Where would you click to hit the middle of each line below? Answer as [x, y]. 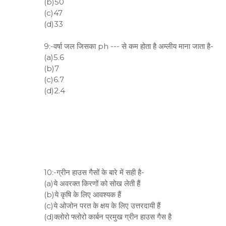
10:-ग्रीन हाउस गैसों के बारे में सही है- [94, 172]
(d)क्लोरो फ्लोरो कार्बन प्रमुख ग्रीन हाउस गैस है [108, 217]
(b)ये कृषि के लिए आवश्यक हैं [82, 194]
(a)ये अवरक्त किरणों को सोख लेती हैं [92, 183]
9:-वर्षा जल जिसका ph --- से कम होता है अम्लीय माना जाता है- [129, 46]
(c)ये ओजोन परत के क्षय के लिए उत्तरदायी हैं [102, 206]
